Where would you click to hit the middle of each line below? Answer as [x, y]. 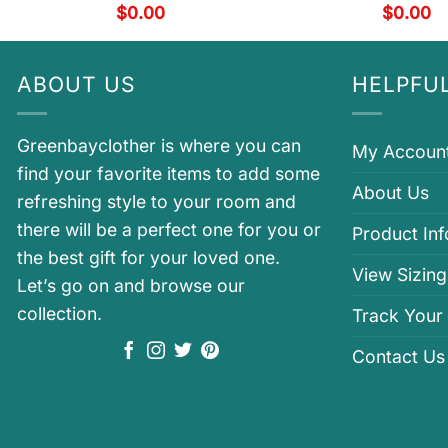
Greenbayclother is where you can [159, 146]
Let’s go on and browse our [131, 286]
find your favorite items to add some [168, 174]
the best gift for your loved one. [148, 258]
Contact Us [398, 357]
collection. [59, 314]
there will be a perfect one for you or [169, 230]
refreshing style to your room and [156, 202]
